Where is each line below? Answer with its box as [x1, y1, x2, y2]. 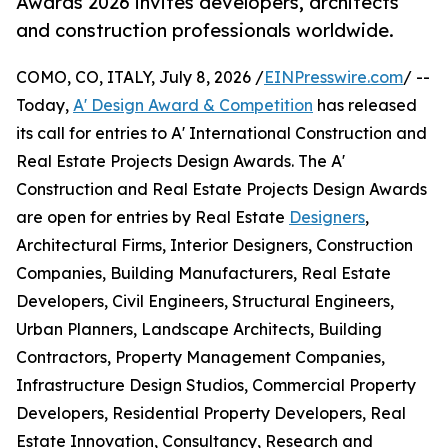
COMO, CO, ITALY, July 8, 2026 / [16, 67, 264, 88]
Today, [16, 95, 73, 116]
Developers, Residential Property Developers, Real [16, 403, 406, 424]
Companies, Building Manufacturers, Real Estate [16, 263, 391, 284]
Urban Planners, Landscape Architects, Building [16, 319, 382, 340]
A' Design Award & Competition [73, 95, 313, 116]
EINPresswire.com [264, 67, 403, 88]
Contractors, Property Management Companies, [16, 347, 385, 368]
